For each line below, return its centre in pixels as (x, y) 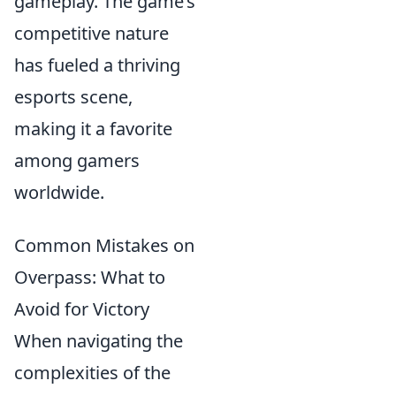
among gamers (77, 160)
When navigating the (99, 341)
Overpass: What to (90, 277)
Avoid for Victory (82, 309)
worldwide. (59, 192)
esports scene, (73, 97)
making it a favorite (93, 129)
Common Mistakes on (104, 245)
